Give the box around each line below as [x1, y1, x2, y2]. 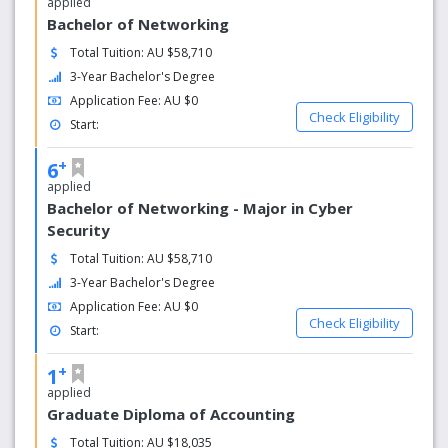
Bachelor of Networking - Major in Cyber [47, 198, 353, 218]
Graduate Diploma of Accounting [47, 404, 295, 424]
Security [47, 220, 110, 240]
